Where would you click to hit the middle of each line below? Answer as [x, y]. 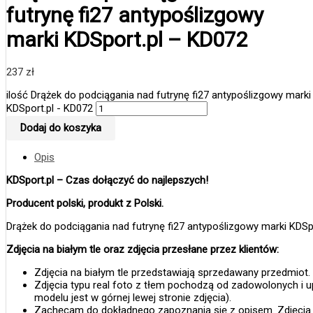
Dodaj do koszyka [61, 128]
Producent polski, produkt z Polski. [85, 204]
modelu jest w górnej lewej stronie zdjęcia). [133, 298]
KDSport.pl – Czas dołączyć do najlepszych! [107, 181]
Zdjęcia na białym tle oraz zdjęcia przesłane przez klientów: [143, 250]
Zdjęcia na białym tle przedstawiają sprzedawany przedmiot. [172, 273]
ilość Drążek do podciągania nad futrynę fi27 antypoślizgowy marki [159, 95]
